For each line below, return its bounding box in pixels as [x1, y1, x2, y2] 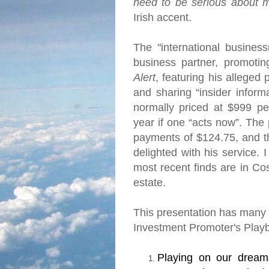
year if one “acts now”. [133, 116, 242, 128]
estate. [133, 177, 169, 189]
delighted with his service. [133, 147, 259, 159]
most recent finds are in [133, 162, 252, 174]
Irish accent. [133, 11, 192, 23]
